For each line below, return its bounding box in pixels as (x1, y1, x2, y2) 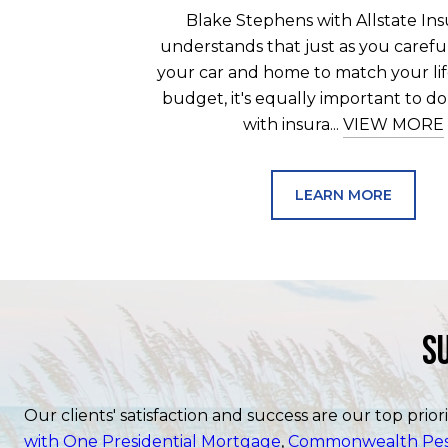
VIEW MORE (342, 115, 444, 135)
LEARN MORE (294, 186, 392, 205)
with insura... (242, 115, 343, 135)
